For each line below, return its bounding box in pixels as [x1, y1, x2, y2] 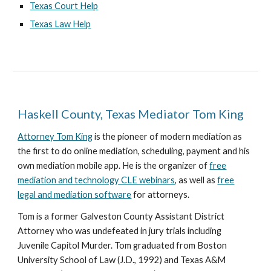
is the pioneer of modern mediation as [93, 131, 243, 142]
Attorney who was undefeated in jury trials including [18, 226, 222, 236]
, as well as [175, 175, 218, 185]
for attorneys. [131, 189, 192, 200]
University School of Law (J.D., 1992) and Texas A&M [18, 255, 226, 265]
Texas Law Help [30, 19, 91, 29]
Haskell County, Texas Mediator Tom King [18, 106, 244, 121]
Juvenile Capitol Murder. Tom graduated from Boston [18, 240, 227, 250]
